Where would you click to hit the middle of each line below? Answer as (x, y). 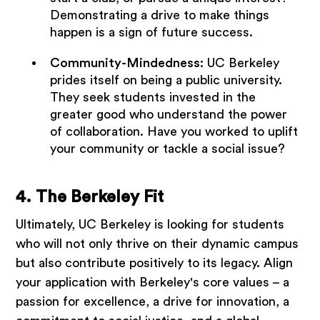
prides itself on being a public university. (166, 80)
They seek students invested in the (152, 97)
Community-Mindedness (125, 63)
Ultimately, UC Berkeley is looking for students (150, 225)
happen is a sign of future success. (151, 32)
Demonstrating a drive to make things (159, 15)
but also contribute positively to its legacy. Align (155, 263)
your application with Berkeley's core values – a (153, 282)
